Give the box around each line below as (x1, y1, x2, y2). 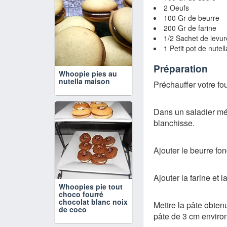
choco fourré (59, 189, 103, 199)
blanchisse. (154, 117, 195, 129)
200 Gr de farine (164, 22, 216, 33)
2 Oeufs (164, 2, 189, 13)
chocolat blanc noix (59, 197, 128, 207)
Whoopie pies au (59, 68, 117, 79)
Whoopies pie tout (59, 181, 123, 192)
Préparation (154, 61, 208, 75)
